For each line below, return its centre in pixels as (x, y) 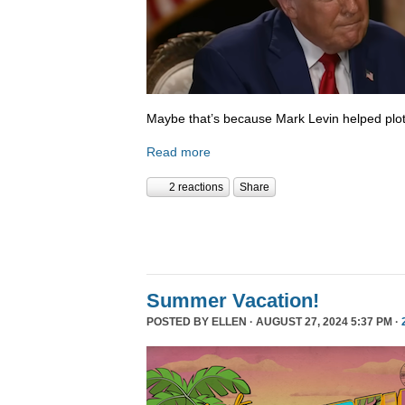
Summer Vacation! (233, 301)
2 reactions (196, 188)
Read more (179, 152)
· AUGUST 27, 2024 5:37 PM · (324, 322)
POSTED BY (179, 322)
